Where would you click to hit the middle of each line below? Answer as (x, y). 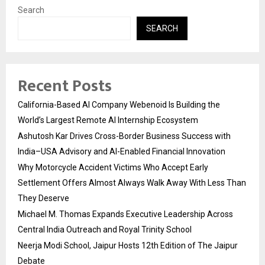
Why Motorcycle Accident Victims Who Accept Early (113, 168)
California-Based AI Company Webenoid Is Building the (119, 105)
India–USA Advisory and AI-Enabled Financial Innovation (122, 152)
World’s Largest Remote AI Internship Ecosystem (108, 120)
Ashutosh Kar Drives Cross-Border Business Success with (124, 136)
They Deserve (43, 198)
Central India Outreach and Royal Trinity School (105, 230)
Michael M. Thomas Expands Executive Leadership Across (125, 214)
